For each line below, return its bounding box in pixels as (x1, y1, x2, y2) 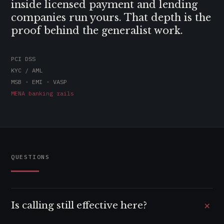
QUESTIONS (11, 153, 50, 160)
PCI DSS (11, 55, 35, 62)
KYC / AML (11, 66, 42, 74)
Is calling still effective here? (11, 199, 147, 211)
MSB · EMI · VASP (11, 78, 67, 85)
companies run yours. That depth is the (11, 11, 211, 23)
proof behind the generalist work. (11, 24, 183, 36)
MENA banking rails (11, 89, 74, 97)
